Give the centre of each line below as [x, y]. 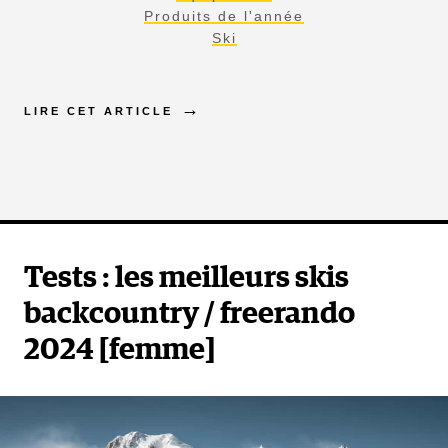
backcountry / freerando [189, 314]
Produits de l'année [224, 16]
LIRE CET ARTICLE [98, 111]
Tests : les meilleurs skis [186, 278]
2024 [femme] [119, 350]
